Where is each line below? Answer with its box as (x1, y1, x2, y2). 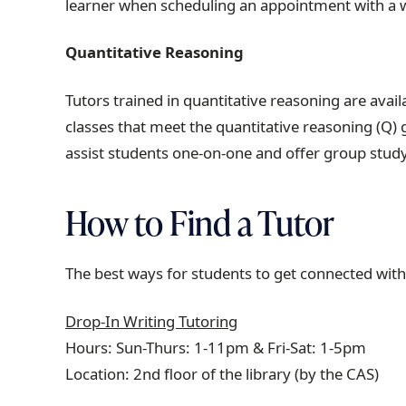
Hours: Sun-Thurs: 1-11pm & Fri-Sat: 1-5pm (65, 336, 366, 358)
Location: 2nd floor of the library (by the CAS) (65, 362, 379, 384)
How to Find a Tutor (65, 199, 334, 246)
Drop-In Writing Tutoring (65, 310, 237, 332)
